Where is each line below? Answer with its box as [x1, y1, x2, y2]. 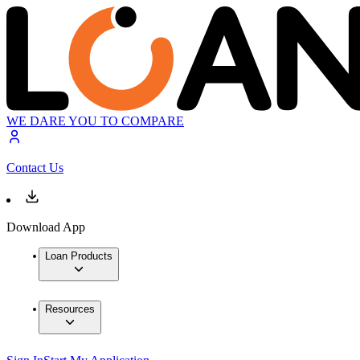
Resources [45, 303, 95, 316]
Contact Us [6, 161, 63, 175]
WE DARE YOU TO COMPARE [6, 114, 184, 129]
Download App [6, 220, 85, 235]
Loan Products [45, 250, 112, 263]
